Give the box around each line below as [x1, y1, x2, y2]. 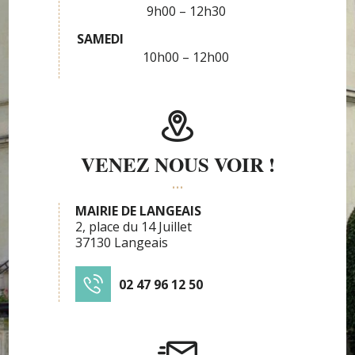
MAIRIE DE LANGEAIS [75, 202, 201, 219]
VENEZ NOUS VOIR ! [80, 150, 275, 179]
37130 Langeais [75, 234, 168, 251]
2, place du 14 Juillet [75, 218, 192, 235]
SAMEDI [77, 30, 124, 48]
